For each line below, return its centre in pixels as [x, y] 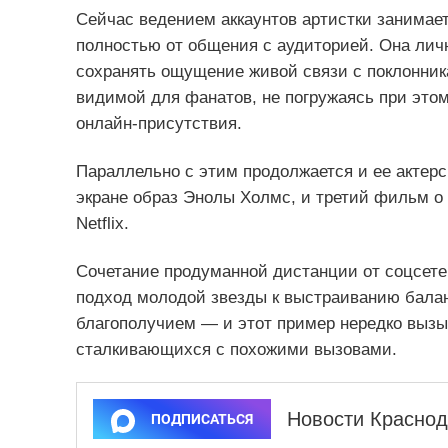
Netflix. [102, 224]
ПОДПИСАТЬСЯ [201, 419]
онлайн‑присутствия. [158, 124]
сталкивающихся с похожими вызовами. [236, 350]
